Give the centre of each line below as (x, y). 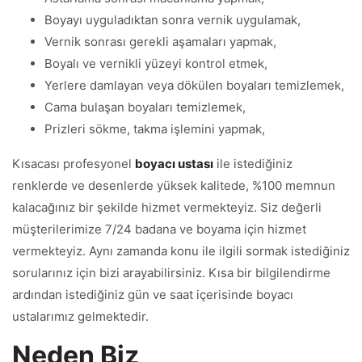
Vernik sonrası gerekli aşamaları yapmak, (160, 42)
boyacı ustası (174, 164)
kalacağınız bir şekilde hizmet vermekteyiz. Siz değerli (167, 207)
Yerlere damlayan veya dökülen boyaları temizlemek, (194, 85)
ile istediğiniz (253, 164)
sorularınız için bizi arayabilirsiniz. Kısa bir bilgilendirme (171, 273)
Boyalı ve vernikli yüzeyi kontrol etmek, (156, 63)
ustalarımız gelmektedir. (80, 316)
